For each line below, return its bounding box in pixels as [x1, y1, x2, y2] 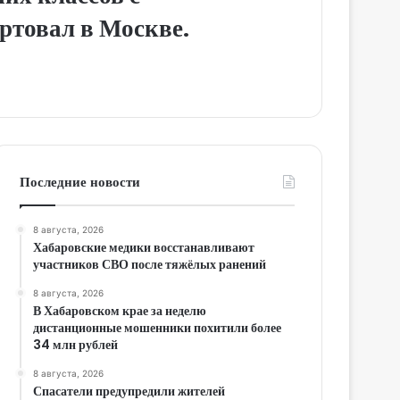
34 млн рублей [33, 335, 119, 354]
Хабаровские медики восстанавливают [33, 237, 255, 256]
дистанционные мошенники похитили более [33, 318, 282, 337]
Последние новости [20, 171, 141, 191]
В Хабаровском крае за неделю [33, 301, 207, 320]
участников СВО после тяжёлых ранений [33, 254, 267, 273]
